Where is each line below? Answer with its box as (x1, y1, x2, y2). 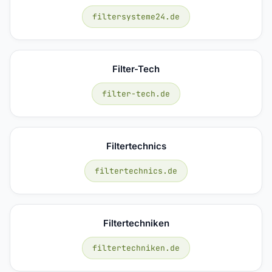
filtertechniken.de (92, 242, 180, 253)
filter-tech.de (102, 88, 170, 99)
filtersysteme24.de (92, 11, 180, 22)
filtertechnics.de (95, 165, 177, 176)
